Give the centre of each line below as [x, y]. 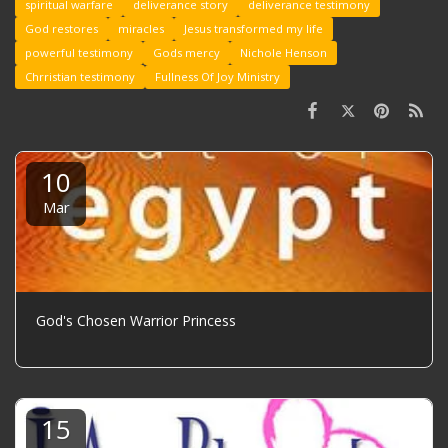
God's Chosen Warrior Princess [136, 321]
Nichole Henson [283, 53]
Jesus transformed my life [253, 29]
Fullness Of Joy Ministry [217, 77]
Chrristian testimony [80, 77]
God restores [61, 29]
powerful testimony [79, 53]
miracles [141, 29]
